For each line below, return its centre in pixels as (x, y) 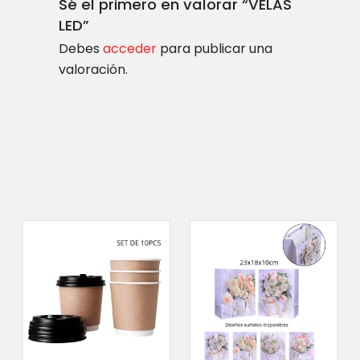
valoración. (93, 69)
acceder (129, 48)
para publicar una (214, 48)
